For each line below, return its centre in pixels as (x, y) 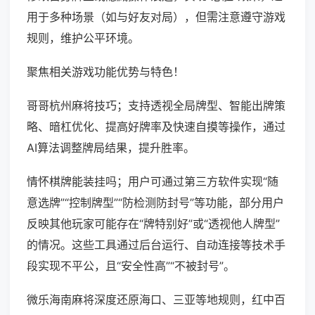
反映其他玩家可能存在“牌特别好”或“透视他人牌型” (153, 224)
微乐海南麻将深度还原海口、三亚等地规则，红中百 (156, 300)
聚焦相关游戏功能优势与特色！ (105, 72)
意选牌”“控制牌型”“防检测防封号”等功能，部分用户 (155, 203)
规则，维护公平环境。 (83, 38)
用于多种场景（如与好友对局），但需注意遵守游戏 (156, 17)
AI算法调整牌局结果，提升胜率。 (111, 148)
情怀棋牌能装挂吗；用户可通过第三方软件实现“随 (153, 182)
